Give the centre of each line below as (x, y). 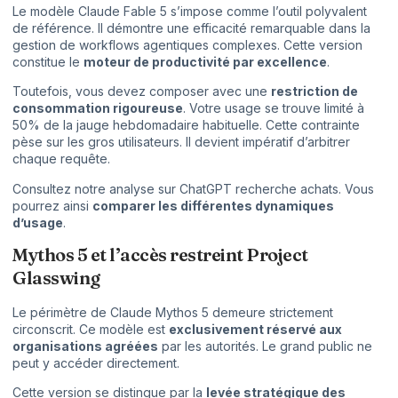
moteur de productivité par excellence (205, 61)
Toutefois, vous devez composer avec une (142, 92)
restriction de (314, 92)
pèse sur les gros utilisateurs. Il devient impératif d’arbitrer (181, 142)
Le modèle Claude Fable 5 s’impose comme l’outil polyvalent (190, 11)
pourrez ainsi (52, 205)
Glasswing (56, 278)
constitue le (48, 61)
